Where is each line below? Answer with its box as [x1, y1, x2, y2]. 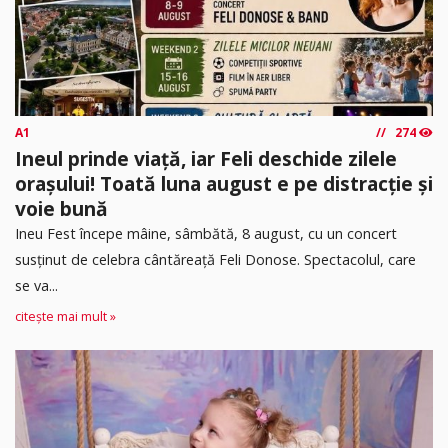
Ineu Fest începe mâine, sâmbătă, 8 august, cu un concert [15, 224, 397, 244]
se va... [15, 276, 58, 296]
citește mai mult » [15, 307, 116, 325]
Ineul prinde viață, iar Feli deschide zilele [15, 145, 397, 173]
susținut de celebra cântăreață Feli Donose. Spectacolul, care [15, 250, 416, 270]
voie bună [15, 195, 108, 223]
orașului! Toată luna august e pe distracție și [15, 170, 433, 198]
